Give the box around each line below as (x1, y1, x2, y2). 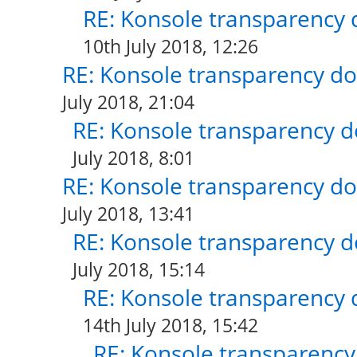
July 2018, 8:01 (72, 145, 194, 171)
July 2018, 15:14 (72, 257, 205, 282)
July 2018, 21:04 (61, 89, 194, 115)
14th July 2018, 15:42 (82, 312, 258, 338)
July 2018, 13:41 (61, 201, 194, 226)
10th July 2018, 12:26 (82, 33, 258, 59)
